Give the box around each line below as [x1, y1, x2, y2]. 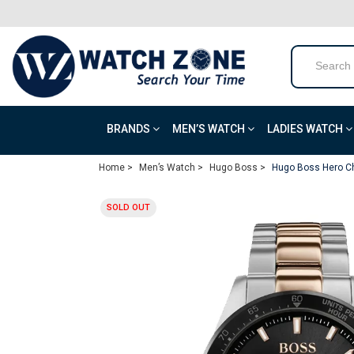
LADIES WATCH [267, 122, 345, 135]
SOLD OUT [107, 202, 150, 213]
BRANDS [107, 122, 153, 135]
